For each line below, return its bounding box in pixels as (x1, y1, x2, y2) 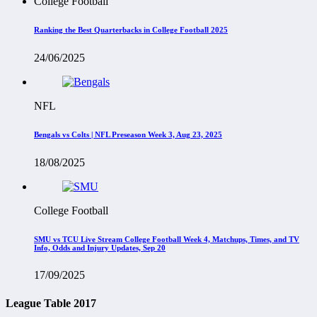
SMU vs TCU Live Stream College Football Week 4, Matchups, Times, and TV (34, 234, 299, 243)
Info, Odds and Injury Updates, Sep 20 (34, 243, 166, 252)
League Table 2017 (6, 296, 96, 309)
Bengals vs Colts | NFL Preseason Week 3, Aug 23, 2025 (34, 129, 222, 139)
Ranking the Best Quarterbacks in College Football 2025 (34, 25, 228, 34)
